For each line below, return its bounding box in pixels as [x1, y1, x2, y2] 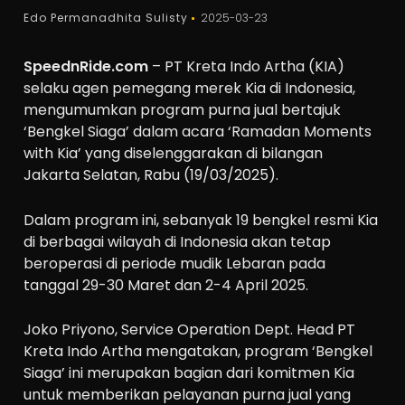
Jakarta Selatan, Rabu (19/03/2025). [24, 165, 279, 185]
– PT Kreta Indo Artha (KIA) [148, 56, 345, 77]
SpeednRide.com [24, 56, 149, 77]
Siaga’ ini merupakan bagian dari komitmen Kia [24, 363, 355, 384]
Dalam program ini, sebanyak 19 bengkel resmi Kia [24, 209, 379, 231]
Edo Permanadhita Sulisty [24, 10, 189, 25]
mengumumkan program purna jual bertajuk [24, 99, 342, 120]
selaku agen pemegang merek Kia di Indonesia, [24, 78, 356, 99]
